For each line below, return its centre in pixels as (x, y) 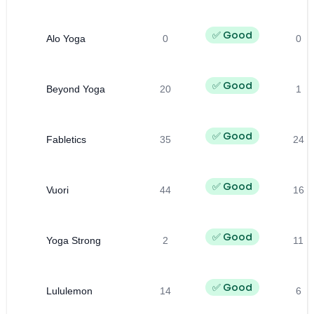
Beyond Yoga (76, 89)
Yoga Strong (74, 240)
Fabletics (66, 139)
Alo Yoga (66, 38)
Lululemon (69, 291)
